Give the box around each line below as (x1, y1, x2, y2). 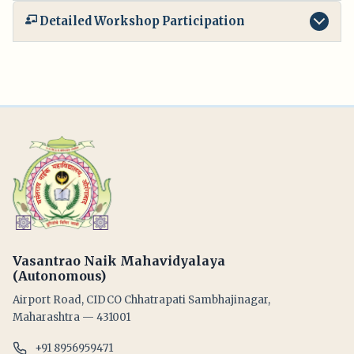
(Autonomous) (13, 267, 106, 284)
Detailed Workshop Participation (40, 14, 246, 28)
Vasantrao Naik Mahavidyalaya (13, 252, 225, 269)
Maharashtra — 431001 (13, 310, 130, 324)
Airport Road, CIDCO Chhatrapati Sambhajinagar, (13, 292, 270, 307)
